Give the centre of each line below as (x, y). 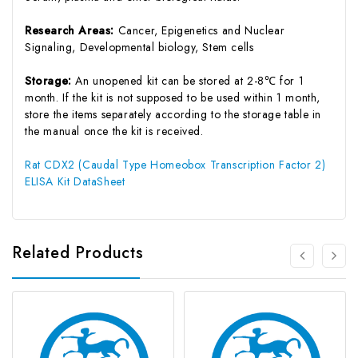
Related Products (78, 253)
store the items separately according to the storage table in (173, 114)
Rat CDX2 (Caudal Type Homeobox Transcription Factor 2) (175, 164)
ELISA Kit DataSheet (75, 181)
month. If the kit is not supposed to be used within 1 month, (173, 97)
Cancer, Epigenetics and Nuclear (201, 30)
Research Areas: (72, 30)
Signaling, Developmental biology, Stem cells (139, 47)
